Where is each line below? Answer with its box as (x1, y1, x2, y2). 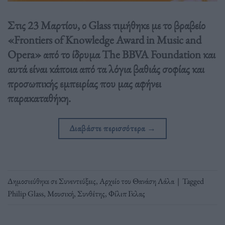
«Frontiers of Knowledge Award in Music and (8, 32, 201, 48)
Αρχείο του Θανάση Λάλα (99, 175, 174, 186)
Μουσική (47, 188, 74, 199)
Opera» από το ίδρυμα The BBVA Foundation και (8, 47, 215, 62)
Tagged (182, 175, 204, 186)
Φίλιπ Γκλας (108, 188, 145, 199)
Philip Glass (8, 188, 44, 199)
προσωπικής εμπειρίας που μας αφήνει (8, 76, 161, 91)
